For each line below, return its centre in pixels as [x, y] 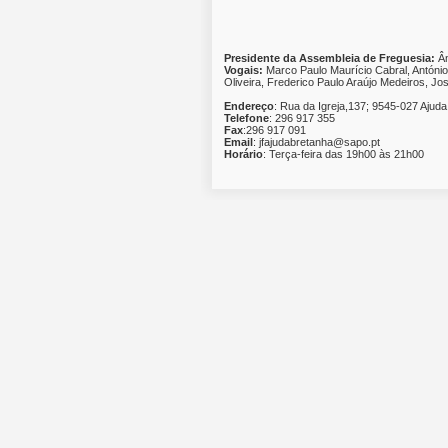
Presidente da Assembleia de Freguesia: [331, 57]
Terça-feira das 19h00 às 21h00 [345, 153]
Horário [243, 153]
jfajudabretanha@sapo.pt [318, 141]
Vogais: [243, 69]
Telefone [246, 117]
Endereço [249, 105]
